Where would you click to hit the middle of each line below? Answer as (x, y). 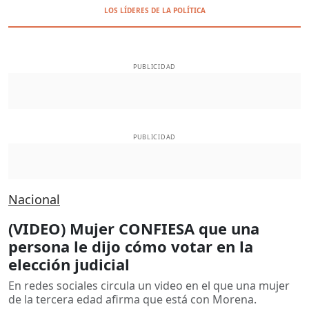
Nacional (34, 199)
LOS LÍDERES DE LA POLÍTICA (154, 10)
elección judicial (69, 264)
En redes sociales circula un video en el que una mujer (149, 285)
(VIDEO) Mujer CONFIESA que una (134, 228)
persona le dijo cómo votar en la (131, 246)
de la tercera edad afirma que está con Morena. (132, 299)
